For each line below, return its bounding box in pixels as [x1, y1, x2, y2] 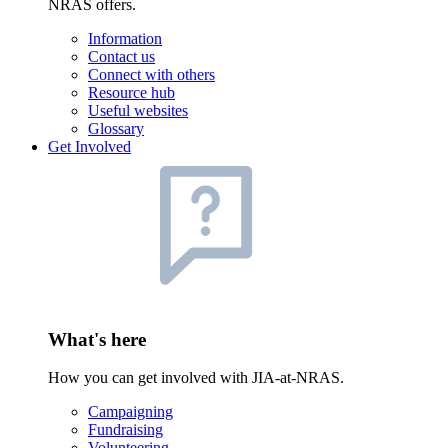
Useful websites [88, 101, 188, 119]
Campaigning [88, 403, 173, 421]
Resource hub [88, 83, 175, 101]
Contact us [88, 47, 155, 65]
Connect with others [88, 65, 215, 83]
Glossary [88, 119, 144, 137]
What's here [48, 328, 146, 350]
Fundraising [88, 421, 163, 439]
